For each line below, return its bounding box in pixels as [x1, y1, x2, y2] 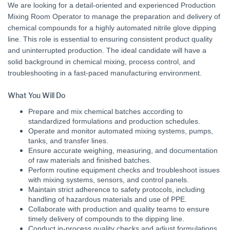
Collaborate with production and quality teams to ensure [28, 205, 209, 213]
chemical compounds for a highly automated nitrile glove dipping [8, 24, 216, 32]
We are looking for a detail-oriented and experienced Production [8, 1, 216, 9]
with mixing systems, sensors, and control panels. [28, 176, 189, 184]
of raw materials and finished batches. [28, 156, 151, 164]
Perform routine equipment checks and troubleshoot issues [28, 166, 220, 174]
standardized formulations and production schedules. [28, 117, 200, 125]
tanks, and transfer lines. [28, 137, 108, 145]
